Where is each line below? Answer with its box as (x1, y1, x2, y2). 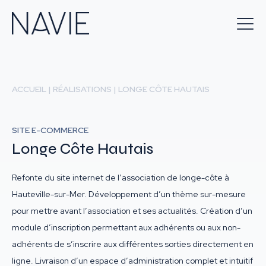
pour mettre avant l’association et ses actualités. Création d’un (12, 205, 252, 216)
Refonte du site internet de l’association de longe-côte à (12, 172, 229, 183)
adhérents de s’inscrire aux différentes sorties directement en (12, 239, 254, 249)
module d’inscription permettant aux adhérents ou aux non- (12, 222, 240, 233)
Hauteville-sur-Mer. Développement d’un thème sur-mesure (12, 189, 246, 199)
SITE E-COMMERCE (12, 125, 88, 135)
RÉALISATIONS (53, 84, 112, 94)
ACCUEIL (12, 84, 46, 94)
